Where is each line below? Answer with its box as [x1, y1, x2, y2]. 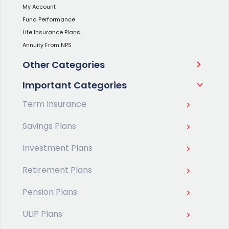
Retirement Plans [22, 164, 92, 176]
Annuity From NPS [22, 40, 72, 49]
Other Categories [22, 58, 105, 71]
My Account [22, 2, 56, 11]
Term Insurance [22, 98, 86, 110]
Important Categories [22, 78, 127, 91]
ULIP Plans [22, 208, 62, 220]
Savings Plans [22, 120, 76, 132]
